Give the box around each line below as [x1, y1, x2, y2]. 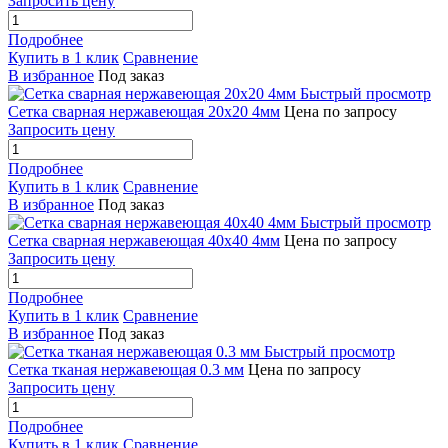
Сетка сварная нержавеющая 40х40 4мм [8, 232, 280, 250]
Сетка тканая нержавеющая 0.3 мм [8, 361, 244, 379]
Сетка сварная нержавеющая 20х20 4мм [8, 103, 280, 121]
